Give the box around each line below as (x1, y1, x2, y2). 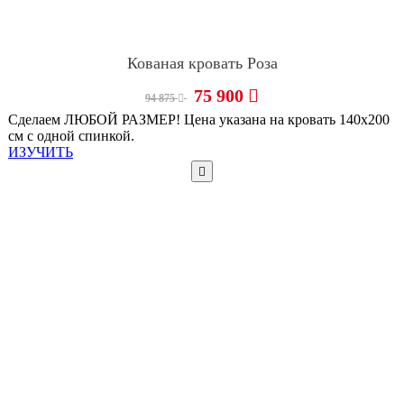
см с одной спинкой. (8, 128, 134, 144)
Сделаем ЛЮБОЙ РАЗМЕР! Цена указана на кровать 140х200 (8, 112, 390, 128)
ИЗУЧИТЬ (8, 144, 73, 161)
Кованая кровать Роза (126, 54, 278, 73)
